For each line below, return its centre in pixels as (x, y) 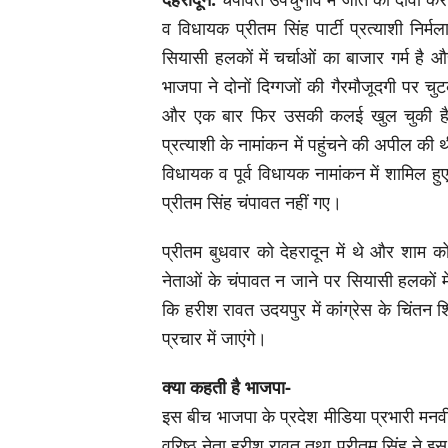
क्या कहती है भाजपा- (227, 387)
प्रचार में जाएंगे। (215, 338)
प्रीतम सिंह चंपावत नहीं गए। (252, 202)
